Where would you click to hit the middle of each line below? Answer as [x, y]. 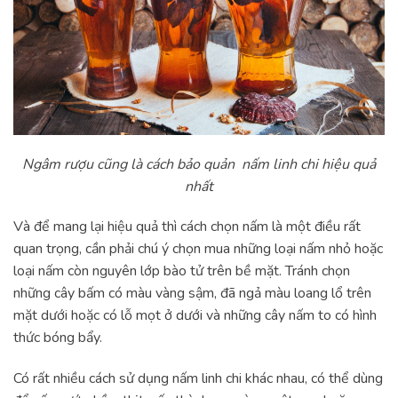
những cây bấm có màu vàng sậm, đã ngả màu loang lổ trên [192, 294]
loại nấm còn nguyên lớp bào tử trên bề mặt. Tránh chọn [182, 271]
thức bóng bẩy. [60, 338]
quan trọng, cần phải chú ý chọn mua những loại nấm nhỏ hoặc [198, 249]
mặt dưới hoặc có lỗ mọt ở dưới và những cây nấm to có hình [195, 316]
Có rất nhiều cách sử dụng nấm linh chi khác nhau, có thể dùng [198, 379]
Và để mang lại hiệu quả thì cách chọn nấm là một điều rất [187, 227]
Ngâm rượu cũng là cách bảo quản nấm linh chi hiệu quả [199, 164]
